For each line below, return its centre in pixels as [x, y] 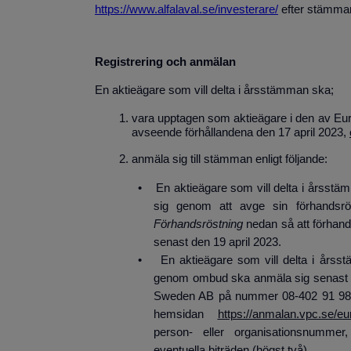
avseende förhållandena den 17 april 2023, [241, 132]
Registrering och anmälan [165, 62]
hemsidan [186, 314]
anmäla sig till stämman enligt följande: [230, 159]
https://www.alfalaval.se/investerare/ [186, 9]
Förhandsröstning [198, 224]
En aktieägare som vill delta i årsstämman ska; [214, 90]
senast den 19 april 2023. [217, 242]
